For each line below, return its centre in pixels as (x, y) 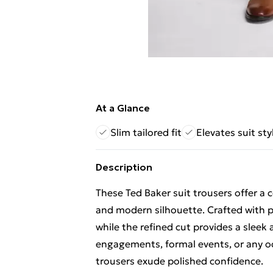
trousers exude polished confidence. (179, 261)
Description (124, 167)
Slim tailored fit (146, 132)
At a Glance (123, 108)
